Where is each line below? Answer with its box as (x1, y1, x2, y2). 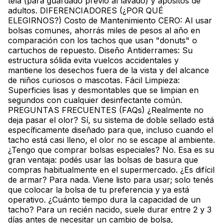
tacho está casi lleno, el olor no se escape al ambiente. (8, 135, 215, 145)
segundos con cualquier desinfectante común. (8, 95, 182, 106)
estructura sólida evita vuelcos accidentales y (8, 55, 179, 66)
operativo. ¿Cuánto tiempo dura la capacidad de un (8, 195, 201, 205)
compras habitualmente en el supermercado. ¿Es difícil (8, 165, 215, 175)
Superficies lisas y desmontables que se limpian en (8, 85, 199, 96)
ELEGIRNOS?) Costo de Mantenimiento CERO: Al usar (8, 15, 212, 26)
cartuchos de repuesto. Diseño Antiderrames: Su (8, 45, 193, 56)
